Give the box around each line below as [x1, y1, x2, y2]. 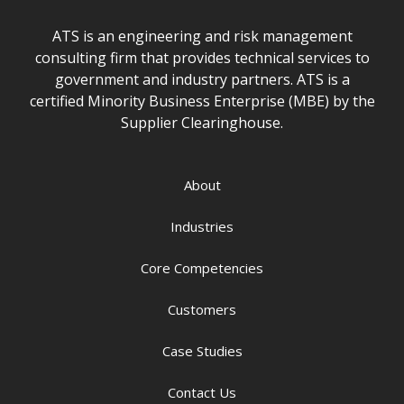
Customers [168, 300, 236, 319]
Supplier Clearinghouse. [121, 113, 283, 133]
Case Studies [161, 342, 243, 361]
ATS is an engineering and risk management [51, 26, 353, 46]
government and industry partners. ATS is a [54, 69, 350, 89]
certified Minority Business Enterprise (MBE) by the [29, 91, 375, 111]
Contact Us [168, 383, 236, 402]
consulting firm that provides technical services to [34, 48, 370, 68]
